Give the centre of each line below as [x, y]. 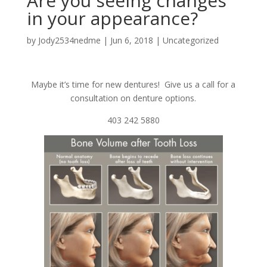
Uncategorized [190, 40]
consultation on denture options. [133, 98]
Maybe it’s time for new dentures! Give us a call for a [133, 84]
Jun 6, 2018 [131, 40]
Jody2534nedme [69, 40]
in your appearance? [112, 18]
